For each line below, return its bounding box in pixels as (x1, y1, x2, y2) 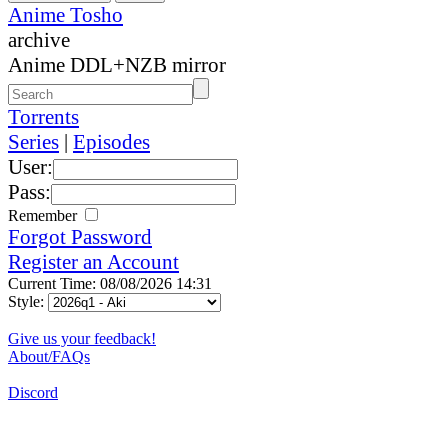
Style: (8, 292, 48, 310)
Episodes (73, 129, 150, 154)
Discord (8, 383, 58, 401)
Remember (8, 206, 81, 224)
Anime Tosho (8, 2, 123, 27)
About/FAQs (8, 347, 90, 365)
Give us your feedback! (8, 329, 156, 347)
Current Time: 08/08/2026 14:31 (8, 274, 212, 292)
